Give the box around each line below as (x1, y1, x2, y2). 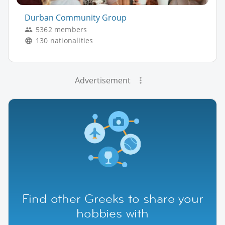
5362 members (36, 25, 87, 35)
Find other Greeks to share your (22, 191, 203, 207)
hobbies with (76, 205, 149, 221)
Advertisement (74, 75, 131, 86)
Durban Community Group (25, 12, 127, 24)
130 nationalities (36, 36, 93, 46)
